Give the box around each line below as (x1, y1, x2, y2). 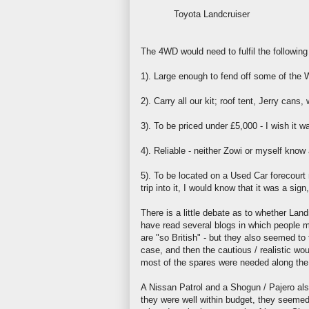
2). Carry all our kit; (141, 95, 220, 106)
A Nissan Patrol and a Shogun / (141, 281, 269, 292)
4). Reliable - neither (141, 145, 223, 156)
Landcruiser (203, 8, 250, 19)
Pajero (269, 281, 295, 292)
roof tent (220, 95, 253, 106)
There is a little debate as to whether (141, 207, 289, 218)
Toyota (173, 8, 203, 19)
